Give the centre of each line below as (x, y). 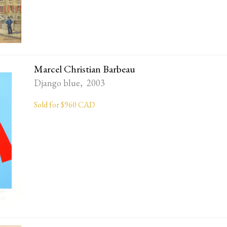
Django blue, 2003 (70, 83)
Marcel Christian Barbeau (85, 69)
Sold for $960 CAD (65, 105)
